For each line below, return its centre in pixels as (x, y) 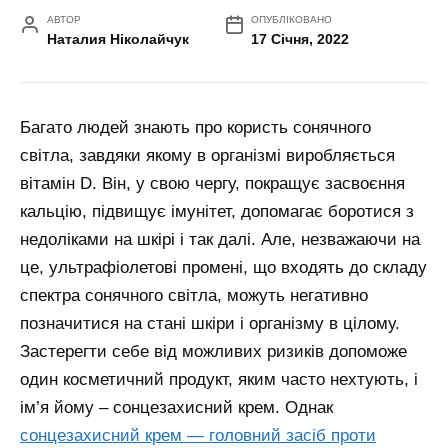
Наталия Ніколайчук (118, 40)
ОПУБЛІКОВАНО (292, 20)
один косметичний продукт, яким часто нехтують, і (219, 380)
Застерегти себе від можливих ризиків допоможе (213, 352)
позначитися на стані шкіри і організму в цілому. (210, 324)
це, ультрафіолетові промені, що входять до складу (223, 268)
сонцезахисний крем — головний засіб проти (198, 436)
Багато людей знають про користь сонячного (195, 128)
